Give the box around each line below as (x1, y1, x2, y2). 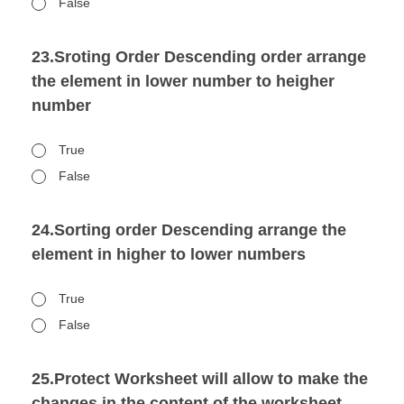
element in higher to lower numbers (32, 245, 306, 263)
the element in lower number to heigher (32, 72, 335, 90)
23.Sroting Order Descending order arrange (32, 48, 366, 66)
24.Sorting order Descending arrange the (32, 221, 346, 239)
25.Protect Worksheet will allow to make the (32, 370, 368, 388)
